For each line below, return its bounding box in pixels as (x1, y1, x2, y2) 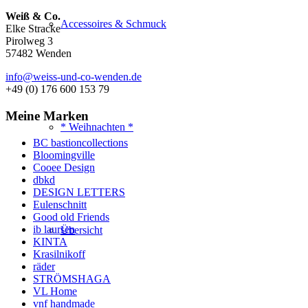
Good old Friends (33, 210, 109, 223)
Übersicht (60, 224, 102, 236)
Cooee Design (33, 161, 95, 173)
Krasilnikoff (33, 247, 85, 260)
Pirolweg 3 (5, 35, 53, 47)
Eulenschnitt (33, 198, 87, 210)
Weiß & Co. (5, 10, 60, 23)
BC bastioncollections (33, 136, 128, 148)
